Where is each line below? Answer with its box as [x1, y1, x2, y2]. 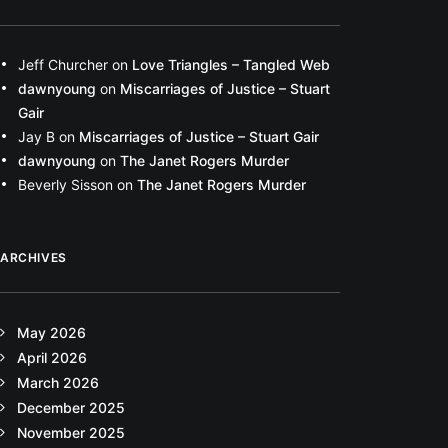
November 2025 [17, 424, 125, 441]
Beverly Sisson [18, 176, 113, 193]
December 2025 [17, 399, 125, 416]
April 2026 [17, 349, 87, 366]
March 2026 [17, 374, 99, 391]
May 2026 [17, 324, 86, 341]
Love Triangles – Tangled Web [132, 56, 330, 73]
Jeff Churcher [18, 56, 108, 73]
